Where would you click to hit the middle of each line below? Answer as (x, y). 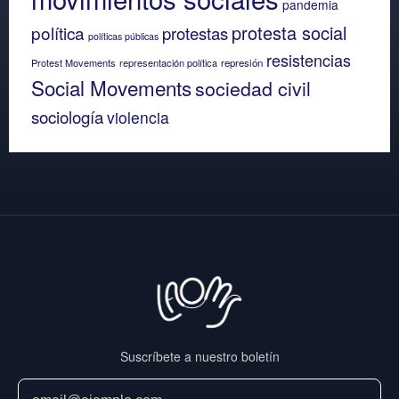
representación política (168, 62)
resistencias (309, 59)
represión (242, 62)
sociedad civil (253, 87)
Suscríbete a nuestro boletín (199, 357)
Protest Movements (73, 62)
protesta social (289, 32)
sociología (67, 116)
